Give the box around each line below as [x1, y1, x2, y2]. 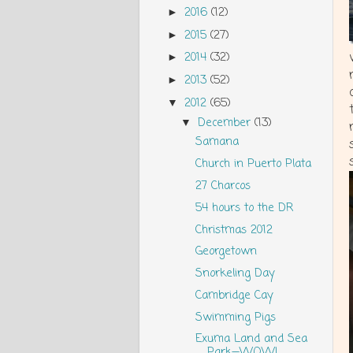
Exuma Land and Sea [195, 330, 307, 348]
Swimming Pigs [195, 308, 276, 326]
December [198, 114, 255, 132]
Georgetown [195, 243, 257, 261]
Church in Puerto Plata [195, 155, 311, 173]
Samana [195, 133, 239, 151]
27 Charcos [195, 176, 251, 195]
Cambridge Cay [195, 286, 273, 304]
